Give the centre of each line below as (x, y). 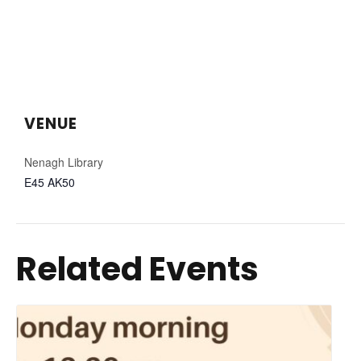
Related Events (137, 269)
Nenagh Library (64, 162)
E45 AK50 (50, 182)
